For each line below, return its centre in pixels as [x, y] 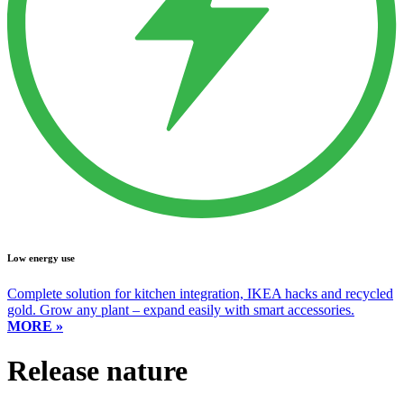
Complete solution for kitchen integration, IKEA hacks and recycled [200, 294]
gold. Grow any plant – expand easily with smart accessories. [181, 310]
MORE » [35, 326]
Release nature [97, 370]
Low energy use [41, 258]
